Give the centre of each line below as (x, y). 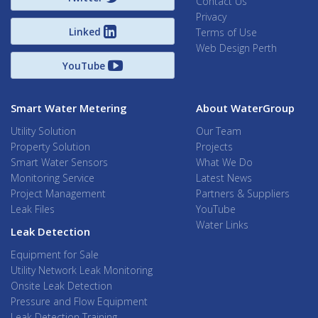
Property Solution (50, 146)
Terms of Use (227, 32)
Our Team (219, 131)
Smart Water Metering (69, 108)
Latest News (224, 177)
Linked (85, 31)
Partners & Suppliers (243, 193)
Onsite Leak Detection (61, 285)
